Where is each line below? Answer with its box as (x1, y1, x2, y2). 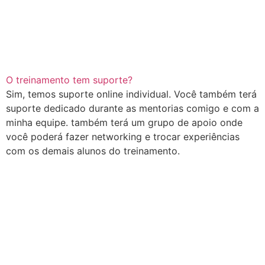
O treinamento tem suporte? (6, 74, 132, 86)
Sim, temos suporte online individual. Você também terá (6, 88, 257, 101)
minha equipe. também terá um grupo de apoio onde (6, 117, 243, 129)
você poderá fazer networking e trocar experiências (6, 131, 240, 143)
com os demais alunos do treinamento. (6, 145, 180, 157)
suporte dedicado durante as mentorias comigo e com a (6, 102, 259, 115)
